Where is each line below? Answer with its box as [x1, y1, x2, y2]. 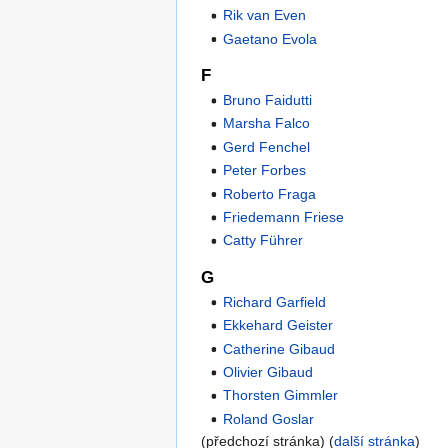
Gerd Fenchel [223, 138, 311, 155]
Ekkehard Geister [223, 317, 334, 334]
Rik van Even [223, 7, 307, 24]
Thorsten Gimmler [223, 387, 339, 404]
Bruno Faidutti [223, 91, 313, 108]
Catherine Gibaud [223, 340, 336, 357]
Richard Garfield [223, 293, 327, 310]
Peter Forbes [223, 162, 307, 179]
